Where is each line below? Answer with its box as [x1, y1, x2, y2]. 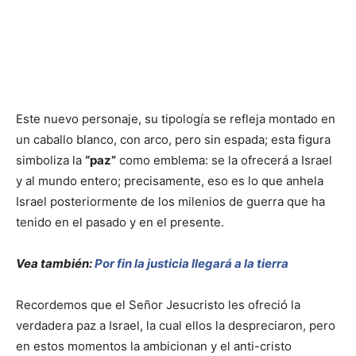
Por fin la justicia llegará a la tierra [95, 256, 288, 272]
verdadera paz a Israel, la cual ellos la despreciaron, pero [16, 318, 335, 334]
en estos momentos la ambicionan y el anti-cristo [16, 339, 292, 354]
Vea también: [16, 256, 95, 272]
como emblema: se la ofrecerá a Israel [116, 153, 332, 168]
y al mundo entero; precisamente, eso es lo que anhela [16, 173, 323, 189]
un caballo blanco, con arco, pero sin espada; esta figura [16, 132, 331, 148]
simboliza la [16, 153, 85, 168]
